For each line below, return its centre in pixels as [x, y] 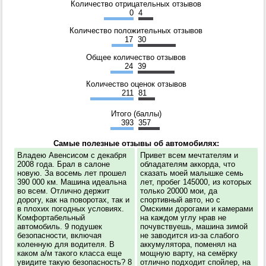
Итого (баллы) [136, 114]
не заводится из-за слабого [189, 236]
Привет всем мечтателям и [189, 156]
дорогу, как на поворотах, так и [73, 200]
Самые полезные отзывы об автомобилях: [136, 144]
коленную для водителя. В [66, 245]
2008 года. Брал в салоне [64, 164]
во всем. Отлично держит [64, 191]
